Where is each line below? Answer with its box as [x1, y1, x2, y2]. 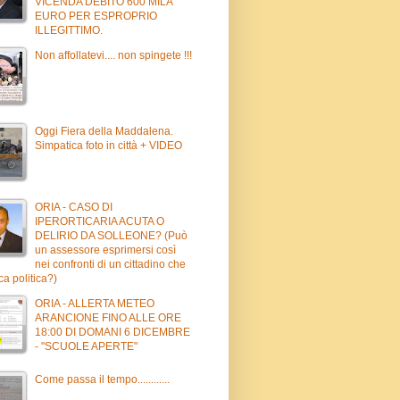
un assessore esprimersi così [35, 243, 176, 256]
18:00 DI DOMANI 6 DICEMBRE [35, 325, 190, 338]
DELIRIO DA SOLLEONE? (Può [35, 229, 187, 242]
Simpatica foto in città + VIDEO [35, 138, 182, 152]
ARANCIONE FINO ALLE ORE [35, 311, 181, 324]
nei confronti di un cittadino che [35, 257, 186, 271]
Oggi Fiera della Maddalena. [35, 124, 173, 137]
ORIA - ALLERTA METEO [35, 296, 154, 310]
